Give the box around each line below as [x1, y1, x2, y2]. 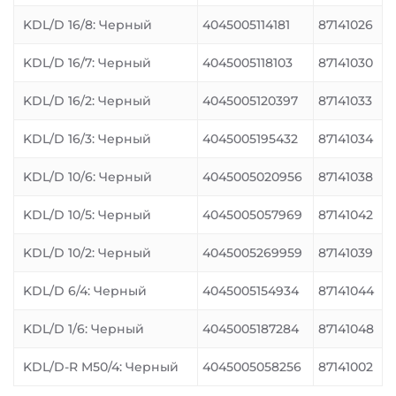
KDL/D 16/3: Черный [23, 131, 151, 147]
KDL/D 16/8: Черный [23, 17, 152, 33]
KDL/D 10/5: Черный [23, 207, 151, 223]
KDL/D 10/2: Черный [23, 245, 151, 261]
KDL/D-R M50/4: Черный [23, 359, 179, 375]
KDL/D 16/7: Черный [23, 55, 151, 71]
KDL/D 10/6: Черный [23, 169, 152, 185]
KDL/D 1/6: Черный [23, 321, 144, 337]
